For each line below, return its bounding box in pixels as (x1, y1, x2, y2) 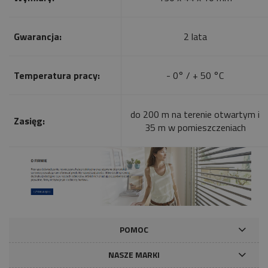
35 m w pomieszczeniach (144, 120, 246, 135)
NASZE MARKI (108, 248, 160, 261)
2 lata (183, 29, 207, 44)
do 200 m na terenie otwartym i (130, 107, 260, 122)
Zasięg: (14, 114, 45, 129)
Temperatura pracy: (14, 68, 100, 83)
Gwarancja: (14, 29, 62, 44)
